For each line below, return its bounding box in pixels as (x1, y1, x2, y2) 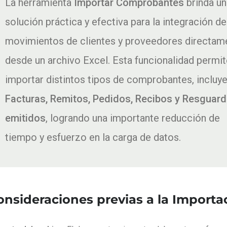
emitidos (5, 111, 46, 124)
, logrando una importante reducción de (45, 111, 220, 124)
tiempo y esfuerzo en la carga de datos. (5, 131, 181, 143)
